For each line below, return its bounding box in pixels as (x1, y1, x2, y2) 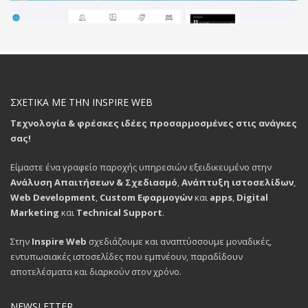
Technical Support (76, 206, 162, 219)
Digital (236, 191, 268, 204)
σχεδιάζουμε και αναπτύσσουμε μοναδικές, (87, 235, 272, 248)
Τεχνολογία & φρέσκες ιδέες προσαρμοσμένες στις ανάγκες (10, 117, 297, 130)
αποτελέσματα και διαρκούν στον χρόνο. (10, 265, 181, 278)
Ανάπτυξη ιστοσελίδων (181, 176, 294, 189)
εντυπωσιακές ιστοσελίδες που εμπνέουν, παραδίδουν (10, 250, 243, 263)
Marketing (10, 206, 59, 219)
